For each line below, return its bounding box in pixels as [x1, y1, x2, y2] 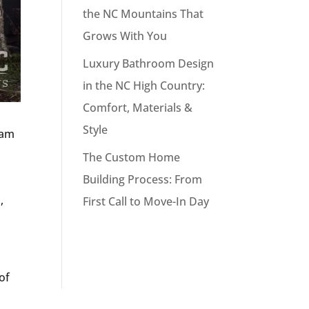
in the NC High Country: [83, 77, 206, 93]
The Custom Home [83, 149, 181, 165]
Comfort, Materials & [83, 99, 193, 115]
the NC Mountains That [83, 6, 204, 21]
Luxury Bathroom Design [83, 55, 215, 71]
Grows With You [83, 28, 168, 43]
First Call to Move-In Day [83, 193, 210, 209]
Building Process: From [83, 171, 203, 187]
